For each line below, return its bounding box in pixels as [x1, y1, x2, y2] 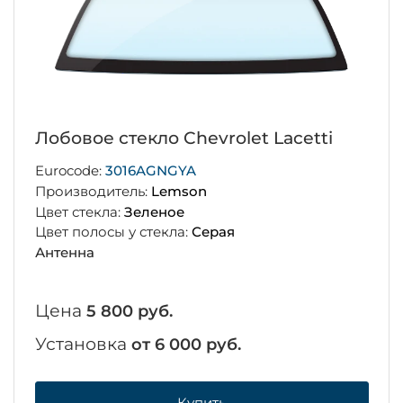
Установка [34, 334, 131, 355]
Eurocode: [34, 162, 105, 180]
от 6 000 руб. [130, 335, 241, 355]
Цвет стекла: [34, 202, 124, 220]
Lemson [150, 182, 207, 200]
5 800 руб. [85, 301, 173, 322]
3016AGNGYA [104, 162, 196, 180]
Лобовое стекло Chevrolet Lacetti [34, 128, 333, 149]
